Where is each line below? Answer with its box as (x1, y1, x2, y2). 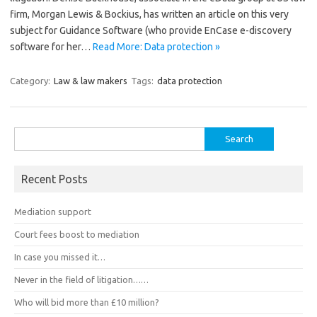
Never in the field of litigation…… (14, 275, 149, 284)
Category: (10, 76, 52, 86)
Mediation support (14, 207, 91, 217)
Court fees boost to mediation (14, 229, 139, 239)
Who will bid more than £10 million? (14, 297, 159, 307)
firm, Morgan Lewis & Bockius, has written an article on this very (10, 8, 289, 20)
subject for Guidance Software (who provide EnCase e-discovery (10, 25, 292, 36)
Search (13, 130, 42, 140)
